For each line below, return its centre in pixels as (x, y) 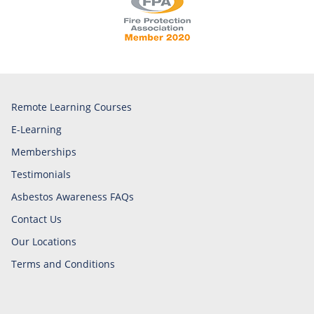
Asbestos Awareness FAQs (73, 196)
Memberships (44, 151)
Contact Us (36, 219)
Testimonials (41, 174)
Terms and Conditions (63, 264)
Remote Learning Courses (71, 107)
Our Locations (44, 241)
